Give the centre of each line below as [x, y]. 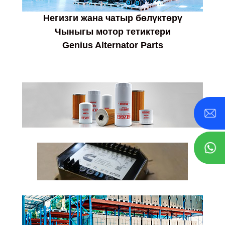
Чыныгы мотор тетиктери [113, 32]
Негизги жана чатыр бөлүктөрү [113, 18]
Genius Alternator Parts [113, 45]
